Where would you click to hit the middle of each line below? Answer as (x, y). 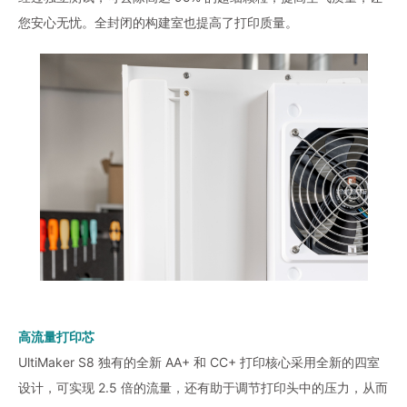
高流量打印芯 (56, 336)
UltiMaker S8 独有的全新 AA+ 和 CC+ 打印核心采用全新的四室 (199, 362)
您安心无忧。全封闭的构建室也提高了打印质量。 (158, 22)
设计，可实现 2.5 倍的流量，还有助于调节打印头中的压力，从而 (203, 387)
